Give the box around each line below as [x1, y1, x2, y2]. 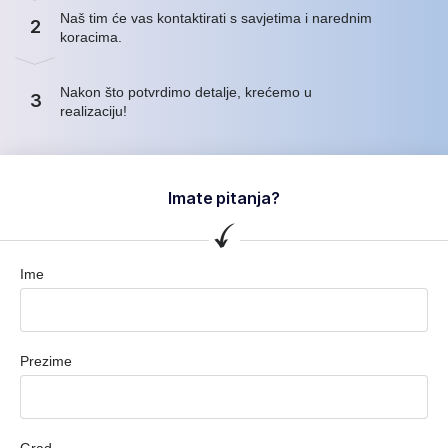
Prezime [20, 352, 72, 369]
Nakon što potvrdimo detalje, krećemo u [60, 83, 312, 100]
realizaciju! [60, 102, 127, 119]
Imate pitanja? [168, 187, 280, 208]
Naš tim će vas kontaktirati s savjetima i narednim [60, 9, 372, 26]
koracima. [60, 28, 122, 45]
